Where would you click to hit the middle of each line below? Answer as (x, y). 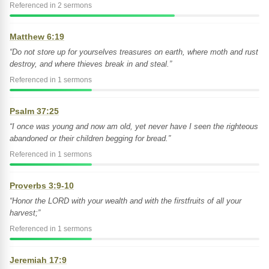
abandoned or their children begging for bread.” (90, 138)
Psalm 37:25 (34, 111)
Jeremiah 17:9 (38, 260)
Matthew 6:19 (37, 37)
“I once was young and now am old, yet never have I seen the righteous (134, 126)
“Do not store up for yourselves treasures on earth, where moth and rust (134, 52)
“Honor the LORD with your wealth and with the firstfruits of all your (125, 201)
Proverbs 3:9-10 (42, 186)
